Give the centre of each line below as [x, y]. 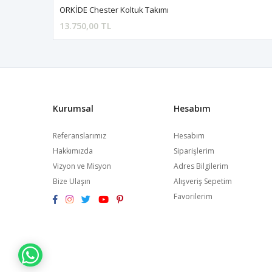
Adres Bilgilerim [201, 166]
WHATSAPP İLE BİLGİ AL [89, 255]
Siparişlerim [194, 151]
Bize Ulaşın [72, 181]
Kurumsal [73, 108]
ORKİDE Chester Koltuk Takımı [115, 10]
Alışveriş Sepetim [202, 181]
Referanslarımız [80, 136]
